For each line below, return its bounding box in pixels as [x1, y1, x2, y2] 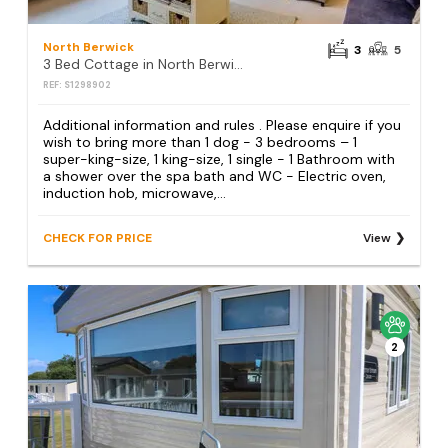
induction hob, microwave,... [43, 183, 227, 202]
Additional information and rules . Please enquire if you [43, 115, 402, 134]
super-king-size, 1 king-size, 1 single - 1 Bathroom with [43, 149, 396, 168]
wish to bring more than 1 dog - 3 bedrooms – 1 [43, 132, 358, 151]
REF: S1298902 [43, 78, 112, 91]
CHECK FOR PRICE [43, 230, 153, 247]
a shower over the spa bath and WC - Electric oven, [43, 166, 387, 185]
